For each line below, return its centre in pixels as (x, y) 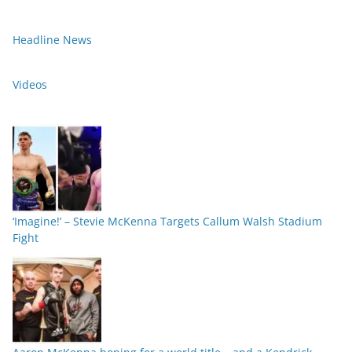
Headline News (52, 39)
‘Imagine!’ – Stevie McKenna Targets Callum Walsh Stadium (167, 221)
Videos (30, 84)
